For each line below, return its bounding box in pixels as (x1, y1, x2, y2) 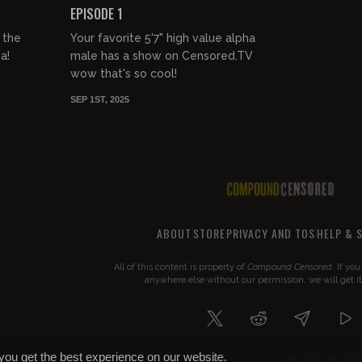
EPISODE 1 (69, 4, 123, 23)
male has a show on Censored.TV (69, 48, 253, 62)
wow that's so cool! (69, 66, 177, 80)
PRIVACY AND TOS (226, 225, 316, 242)
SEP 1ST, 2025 (69, 94, 129, 104)
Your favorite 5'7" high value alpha (69, 31, 255, 44)
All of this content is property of (113, 262, 247, 273)
